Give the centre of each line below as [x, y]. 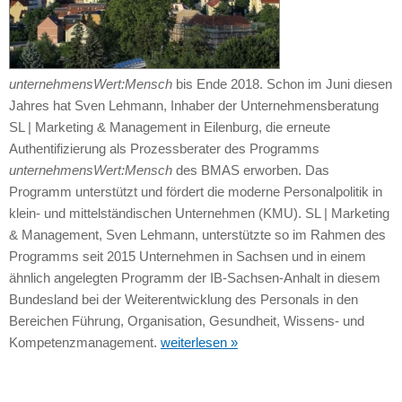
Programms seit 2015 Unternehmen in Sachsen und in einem [187, 256]
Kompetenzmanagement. [84, 342]
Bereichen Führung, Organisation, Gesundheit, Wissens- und [186, 320]
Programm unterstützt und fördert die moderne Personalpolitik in [195, 191]
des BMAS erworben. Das [250, 170]
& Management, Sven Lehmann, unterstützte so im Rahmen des [197, 234]
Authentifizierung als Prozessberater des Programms [164, 148]
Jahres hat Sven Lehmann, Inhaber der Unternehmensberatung [193, 105]
